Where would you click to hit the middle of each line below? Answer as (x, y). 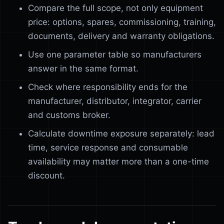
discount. (46, 175)
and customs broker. (69, 115)
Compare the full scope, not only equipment (115, 8)
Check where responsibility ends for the (108, 87)
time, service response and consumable (108, 147)
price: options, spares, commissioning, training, (122, 22)
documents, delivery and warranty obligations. (121, 36)
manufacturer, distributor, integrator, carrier (115, 101)
